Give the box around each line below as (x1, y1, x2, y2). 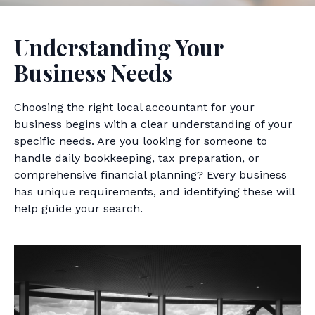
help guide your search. (14, 202, 143, 215)
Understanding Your (14, 32, 223, 62)
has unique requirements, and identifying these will (14, 185, 295, 198)
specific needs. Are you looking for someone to (14, 134, 267, 148)
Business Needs (14, 57, 172, 87)
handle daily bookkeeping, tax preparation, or (14, 151, 259, 165)
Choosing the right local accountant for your (14, 101, 255, 114)
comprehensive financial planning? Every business (14, 168, 287, 181)
